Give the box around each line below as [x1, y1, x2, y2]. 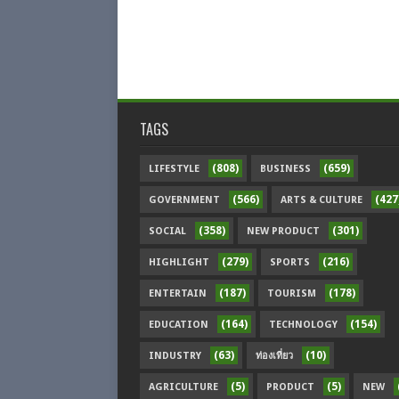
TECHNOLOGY [269, 319, 338, 330]
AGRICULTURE [149, 381, 218, 393]
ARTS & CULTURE [281, 194, 362, 206]
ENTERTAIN [149, 288, 207, 299]
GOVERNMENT [149, 194, 220, 206]
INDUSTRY [149, 350, 201, 362]
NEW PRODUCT [247, 225, 320, 237]
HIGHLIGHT [149, 256, 209, 268]
